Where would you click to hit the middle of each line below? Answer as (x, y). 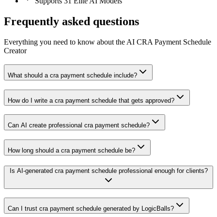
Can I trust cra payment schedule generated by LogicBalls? (91, 209)
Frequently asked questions (71, 22)
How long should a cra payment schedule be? (71, 150)
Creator (15, 51)
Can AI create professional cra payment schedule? (79, 125)
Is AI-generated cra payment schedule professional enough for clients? (108, 170)
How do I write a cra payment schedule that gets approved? (91, 100)
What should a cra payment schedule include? (72, 75)
